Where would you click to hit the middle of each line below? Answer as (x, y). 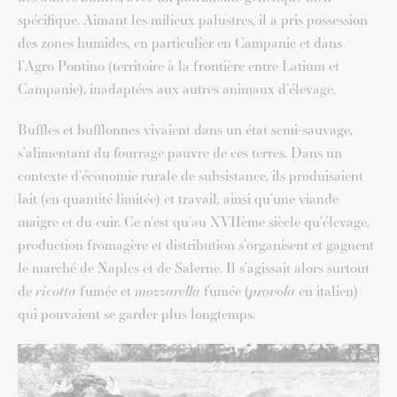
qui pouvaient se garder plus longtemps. (136, 314)
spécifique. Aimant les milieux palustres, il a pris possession (193, 20)
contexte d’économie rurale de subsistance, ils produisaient (191, 176)
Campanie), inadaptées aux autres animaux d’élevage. (177, 89)
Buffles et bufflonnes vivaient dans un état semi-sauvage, (185, 130)
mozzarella (167, 291)
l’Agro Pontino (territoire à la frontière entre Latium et (179, 66)
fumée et (105, 291)
